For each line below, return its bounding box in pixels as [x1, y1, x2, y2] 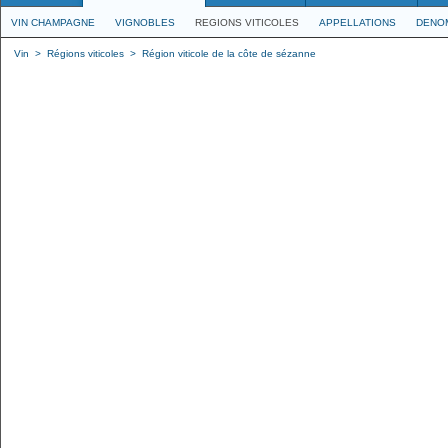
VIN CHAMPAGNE [11, 17, 95, 28]
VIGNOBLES [115, 17, 175, 28]
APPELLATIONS [319, 17, 396, 28]
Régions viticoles [47, 48, 124, 59]
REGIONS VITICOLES [195, 17, 299, 28]
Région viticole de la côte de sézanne [142, 48, 316, 59]
